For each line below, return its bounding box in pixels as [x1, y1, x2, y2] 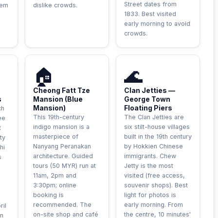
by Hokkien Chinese [124, 143, 183, 150]
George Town [124, 95, 170, 103]
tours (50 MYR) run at [33, 162, 96, 169]
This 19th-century [33, 113, 84, 121]
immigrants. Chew [124, 152, 176, 160]
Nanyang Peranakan [33, 143, 91, 150]
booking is [33, 191, 64, 199]
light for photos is [124, 191, 176, 199]
